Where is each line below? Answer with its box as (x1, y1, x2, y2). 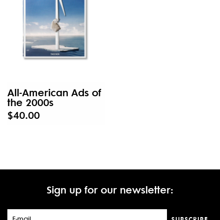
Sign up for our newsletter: (47, 182, 173, 196)
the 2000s (7, 94, 54, 109)
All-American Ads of (7, 84, 101, 99)
